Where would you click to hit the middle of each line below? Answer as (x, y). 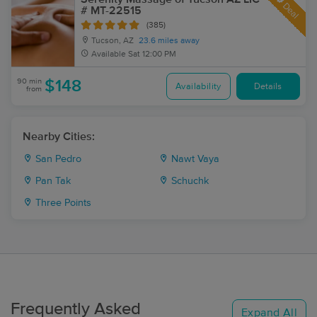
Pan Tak (52, 181)
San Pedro (57, 159)
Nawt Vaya (194, 159)
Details (268, 86)
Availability (198, 86)
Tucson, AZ (111, 41)
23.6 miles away (169, 41)
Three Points (62, 203)
